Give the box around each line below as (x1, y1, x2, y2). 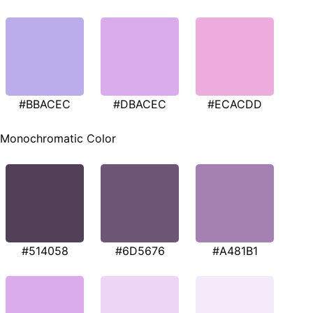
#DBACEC (113, 96, 166, 111)
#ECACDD (208, 96, 262, 111)
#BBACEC (19, 96, 71, 111)
